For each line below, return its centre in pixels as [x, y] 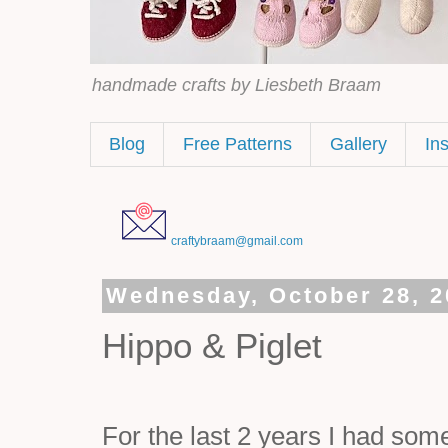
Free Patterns [237, 143]
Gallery [358, 143]
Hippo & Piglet [212, 346]
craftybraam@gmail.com [237, 240]
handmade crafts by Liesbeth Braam [236, 85]
